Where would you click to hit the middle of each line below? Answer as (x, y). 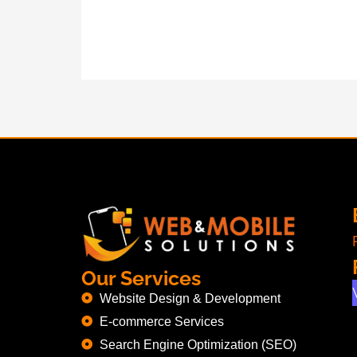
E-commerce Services (161, 321)
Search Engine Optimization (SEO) (198, 344)
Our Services (141, 278)
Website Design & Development (190, 298)
